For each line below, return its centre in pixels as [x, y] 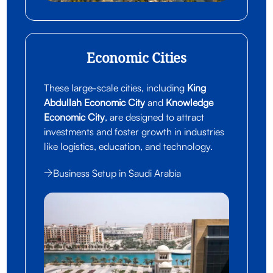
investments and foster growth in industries [134, 131]
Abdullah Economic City [95, 102]
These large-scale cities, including [116, 87]
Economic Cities [136, 59]
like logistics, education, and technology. [129, 146]
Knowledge [190, 102]
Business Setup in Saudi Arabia [117, 173]
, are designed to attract [155, 117]
